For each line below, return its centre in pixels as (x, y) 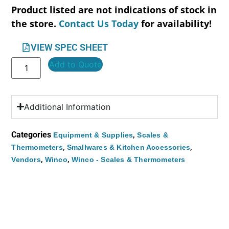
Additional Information (67, 107)
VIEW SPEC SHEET (70, 47)
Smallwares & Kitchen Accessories (129, 147)
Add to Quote (76, 64)
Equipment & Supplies (93, 135)
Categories (31, 134)
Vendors (26, 159)
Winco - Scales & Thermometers (128, 159)
